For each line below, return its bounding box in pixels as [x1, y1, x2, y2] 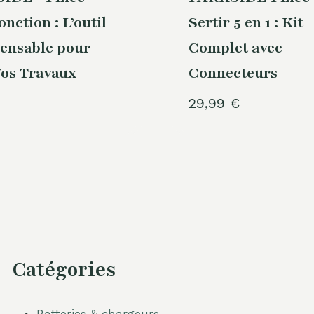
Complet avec [188, 38, 282, 59]
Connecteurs [188, 63, 278, 84]
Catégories [13, 257, 116, 284]
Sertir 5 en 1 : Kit [188, 13, 303, 34]
